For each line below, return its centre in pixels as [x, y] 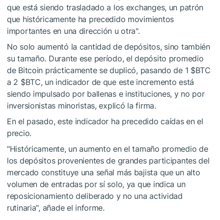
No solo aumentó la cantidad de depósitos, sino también [109, 46]
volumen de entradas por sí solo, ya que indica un [96, 184]
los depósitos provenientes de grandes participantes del [108, 160]
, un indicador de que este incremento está [117, 82]
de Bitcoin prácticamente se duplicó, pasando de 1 [99, 70]
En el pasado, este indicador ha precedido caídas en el [105, 121]
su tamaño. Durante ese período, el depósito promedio [105, 58]
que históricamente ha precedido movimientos [90, 19]
